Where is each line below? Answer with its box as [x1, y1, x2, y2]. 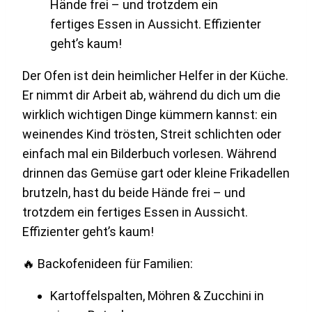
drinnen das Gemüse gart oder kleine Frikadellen [22, 166, 290, 181]
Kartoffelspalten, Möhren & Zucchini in [50, 288, 264, 304]
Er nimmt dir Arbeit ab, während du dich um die [22, 88, 281, 103]
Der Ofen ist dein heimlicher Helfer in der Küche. [22, 68, 288, 84]
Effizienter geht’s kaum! [22, 224, 154, 240]
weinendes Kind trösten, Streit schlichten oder [22, 127, 281, 142]
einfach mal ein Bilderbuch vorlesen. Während [22, 146, 276, 162]
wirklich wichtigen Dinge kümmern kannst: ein [22, 107, 277, 123]
